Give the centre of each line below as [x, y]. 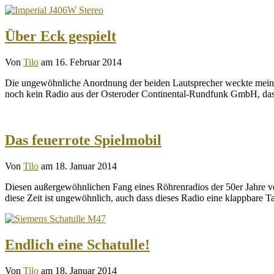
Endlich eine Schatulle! [77, 245]
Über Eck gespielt [61, 36]
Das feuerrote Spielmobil [83, 140]
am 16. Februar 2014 [81, 62]
